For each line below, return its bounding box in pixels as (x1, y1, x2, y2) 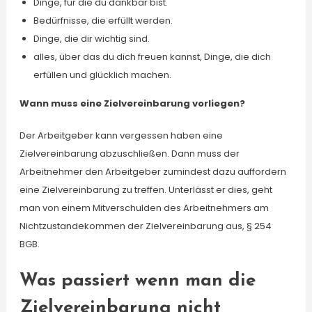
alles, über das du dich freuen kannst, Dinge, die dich (33, 50, 271, 63)
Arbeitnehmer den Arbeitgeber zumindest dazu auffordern (19, 165, 286, 178)
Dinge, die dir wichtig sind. (33, 32, 150, 45)
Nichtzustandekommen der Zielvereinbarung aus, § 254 (19, 219, 272, 233)
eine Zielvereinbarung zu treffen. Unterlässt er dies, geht (19, 183, 272, 196)
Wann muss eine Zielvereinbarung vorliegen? (19, 97, 245, 110)
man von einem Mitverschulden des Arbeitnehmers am (19, 201, 269, 214)
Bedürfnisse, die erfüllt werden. (33, 14, 173, 27)
